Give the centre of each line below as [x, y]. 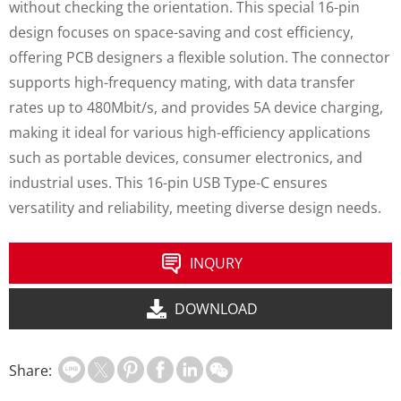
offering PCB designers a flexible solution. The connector [200, 57]
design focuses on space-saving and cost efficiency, [181, 32]
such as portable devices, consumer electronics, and [186, 157]
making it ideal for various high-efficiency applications [190, 132]
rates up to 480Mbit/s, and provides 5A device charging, [196, 107]
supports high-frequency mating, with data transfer [182, 82]
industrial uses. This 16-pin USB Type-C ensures [168, 182]
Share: [30, 370]
